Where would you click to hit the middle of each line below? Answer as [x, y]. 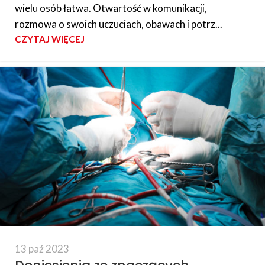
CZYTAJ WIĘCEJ [50, 39]
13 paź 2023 [42, 249]
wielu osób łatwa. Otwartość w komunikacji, [111, 8]
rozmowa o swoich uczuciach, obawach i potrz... [119, 24]
